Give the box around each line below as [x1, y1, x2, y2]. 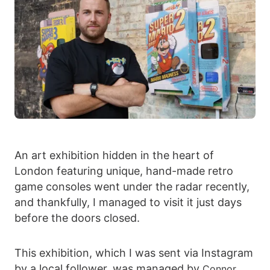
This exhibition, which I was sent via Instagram [14, 246, 253, 259]
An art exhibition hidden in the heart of [14, 148, 214, 162]
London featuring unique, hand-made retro [14, 164, 233, 177]
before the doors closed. [14, 211, 140, 224]
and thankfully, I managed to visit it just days [14, 195, 242, 209]
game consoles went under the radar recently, [14, 180, 250, 193]
